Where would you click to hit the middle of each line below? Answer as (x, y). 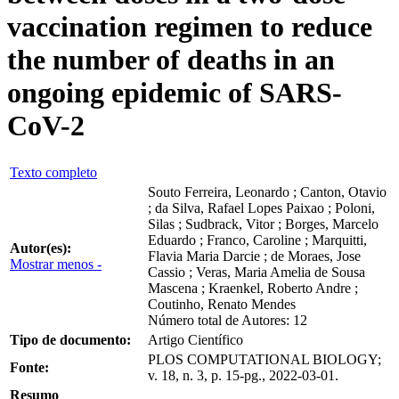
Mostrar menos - (56, 264)
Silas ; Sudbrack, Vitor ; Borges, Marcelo (263, 224)
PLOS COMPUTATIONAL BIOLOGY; (265, 359)
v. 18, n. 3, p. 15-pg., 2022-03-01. (243, 375)
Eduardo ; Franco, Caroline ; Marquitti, (257, 240)
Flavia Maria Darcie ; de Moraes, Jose (254, 256)
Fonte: (29, 367)
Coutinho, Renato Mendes (222, 304)
